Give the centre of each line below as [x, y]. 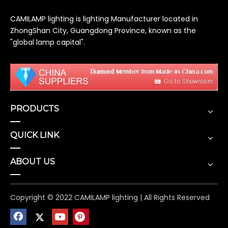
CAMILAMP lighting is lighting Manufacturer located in [104, 19]
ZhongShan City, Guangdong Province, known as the [103, 31]
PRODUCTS [35, 109]
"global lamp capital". [48, 42]
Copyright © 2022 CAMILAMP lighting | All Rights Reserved [110, 198]
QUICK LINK [35, 135]
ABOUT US [33, 162]
